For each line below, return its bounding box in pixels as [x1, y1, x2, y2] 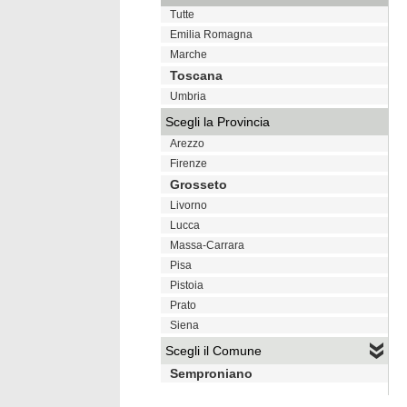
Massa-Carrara [170, 239, 244, 252]
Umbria [170, 90, 206, 103]
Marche [170, 48, 207, 61]
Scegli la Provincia [165, 114, 270, 129]
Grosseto [170, 177, 227, 192]
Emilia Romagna [170, 28, 253, 41]
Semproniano [170, 366, 253, 381]
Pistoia [170, 279, 203, 292]
